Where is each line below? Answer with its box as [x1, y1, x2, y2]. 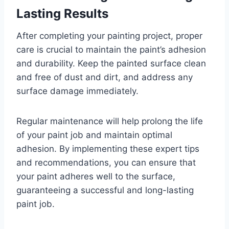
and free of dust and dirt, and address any [16, 72, 193, 82]
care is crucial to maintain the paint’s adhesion [16, 44, 206, 55]
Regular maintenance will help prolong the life [16, 116, 203, 126]
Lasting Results [16, 6, 108, 21]
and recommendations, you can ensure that [16, 157, 196, 168]
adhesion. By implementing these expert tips [16, 144, 199, 154]
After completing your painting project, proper [16, 31, 202, 41]
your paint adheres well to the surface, [16, 171, 175, 181]
